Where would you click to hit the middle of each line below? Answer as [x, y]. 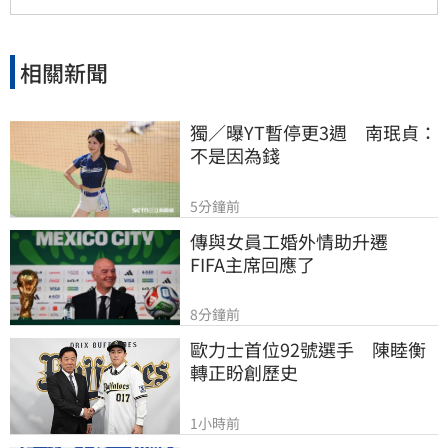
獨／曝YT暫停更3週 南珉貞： [313, 132]
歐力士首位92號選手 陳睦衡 [308, 349]
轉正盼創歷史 [244, 372]
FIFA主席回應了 [252, 263]
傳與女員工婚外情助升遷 [298, 240]
